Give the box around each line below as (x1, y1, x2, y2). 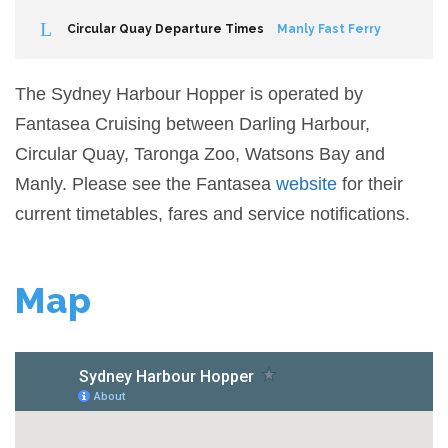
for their (337, 173, 403, 194)
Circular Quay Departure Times (67, 21, 264, 36)
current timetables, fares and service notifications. (15, 203, 410, 224)
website (276, 173, 337, 194)
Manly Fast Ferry (277, 21, 381, 36)
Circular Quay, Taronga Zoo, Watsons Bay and (15, 143, 385, 164)
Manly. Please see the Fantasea (15, 173, 276, 194)
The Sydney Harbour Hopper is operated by (15, 83, 363, 104)
